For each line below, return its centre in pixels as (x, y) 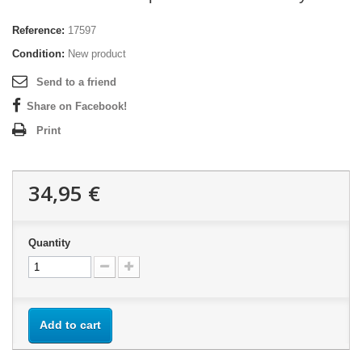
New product (97, 54)
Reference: (38, 30)
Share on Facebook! (77, 106)
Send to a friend (76, 82)
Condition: (38, 54)
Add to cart (70, 325)
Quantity (49, 243)
